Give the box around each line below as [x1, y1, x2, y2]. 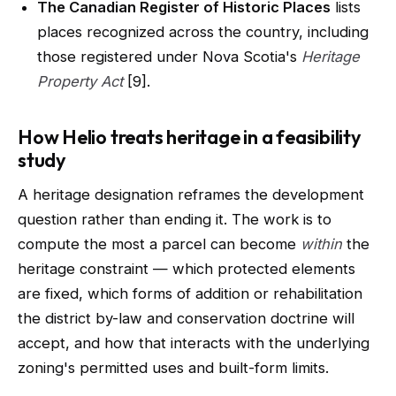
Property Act [37, 72, 123, 90]
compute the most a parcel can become [18, 235, 301, 253]
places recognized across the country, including [37, 23, 369, 41]
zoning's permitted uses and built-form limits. [18, 359, 329, 377]
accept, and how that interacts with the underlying [18, 334, 369, 352]
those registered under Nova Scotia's [37, 48, 301, 65]
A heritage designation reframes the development [18, 186, 364, 203]
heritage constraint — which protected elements [18, 260, 355, 278]
